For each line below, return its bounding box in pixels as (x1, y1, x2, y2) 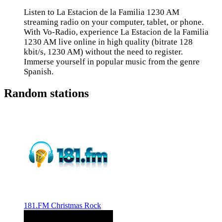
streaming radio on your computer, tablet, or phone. (24, 17, 204, 27)
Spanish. (24, 67, 54, 76)
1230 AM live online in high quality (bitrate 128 (24, 37, 193, 47)
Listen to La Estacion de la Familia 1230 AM (24, 7, 179, 17)
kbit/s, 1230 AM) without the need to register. (24, 47, 183, 56)
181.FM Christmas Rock (24, 201, 101, 210)
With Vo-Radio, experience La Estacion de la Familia (24, 27, 209, 37)
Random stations (4, 86, 89, 100)
